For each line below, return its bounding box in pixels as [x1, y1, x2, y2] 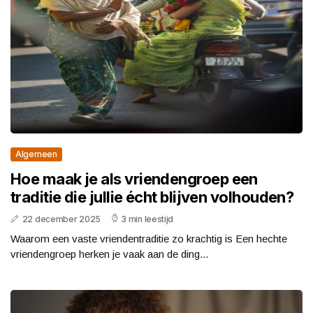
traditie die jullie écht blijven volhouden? [10, 188, 294, 207]
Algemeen [15, 149, 57, 160]
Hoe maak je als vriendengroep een [10, 170, 258, 189]
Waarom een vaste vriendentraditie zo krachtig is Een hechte [10, 233, 287, 245]
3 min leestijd [121, 214, 174, 225]
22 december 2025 [22, 214, 101, 225]
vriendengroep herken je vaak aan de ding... [10, 248, 208, 261]
